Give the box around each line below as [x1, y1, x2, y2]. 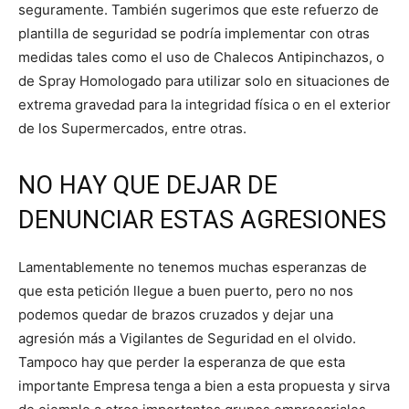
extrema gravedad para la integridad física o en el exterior [18, 95, 391, 113]
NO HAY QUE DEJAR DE [18, 170, 278, 200]
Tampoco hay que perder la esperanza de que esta [18, 352, 345, 371]
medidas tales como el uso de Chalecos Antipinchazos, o [18, 47, 384, 66]
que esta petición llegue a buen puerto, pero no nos [18, 281, 353, 299]
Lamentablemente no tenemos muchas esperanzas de [18, 257, 367, 276]
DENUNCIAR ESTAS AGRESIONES [18, 204, 386, 235]
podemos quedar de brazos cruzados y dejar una [18, 305, 333, 323]
